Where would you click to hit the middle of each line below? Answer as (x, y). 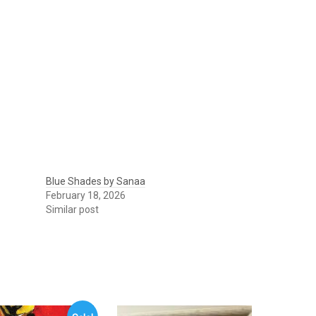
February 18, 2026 (86, 195)
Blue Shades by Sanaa (96, 181)
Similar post (73, 209)
